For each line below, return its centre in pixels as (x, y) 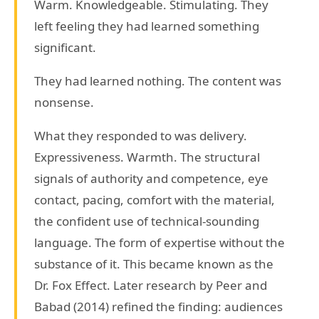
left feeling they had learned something (147, 26)
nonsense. (64, 103)
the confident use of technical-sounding (147, 221)
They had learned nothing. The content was (158, 81)
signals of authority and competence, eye (151, 179)
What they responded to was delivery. (141, 136)
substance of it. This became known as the (154, 264)
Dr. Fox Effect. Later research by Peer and (151, 286)
